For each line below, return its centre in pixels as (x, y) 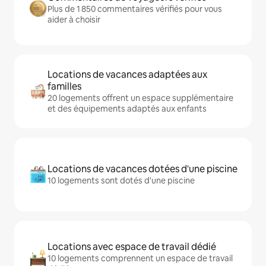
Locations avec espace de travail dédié (132, 247)
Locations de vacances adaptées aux (127, 75)
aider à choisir (74, 20)
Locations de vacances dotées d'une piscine (142, 169)
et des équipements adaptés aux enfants (127, 109)
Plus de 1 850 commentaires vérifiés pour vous (135, 9)
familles (64, 86)
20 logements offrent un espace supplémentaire (140, 98)
